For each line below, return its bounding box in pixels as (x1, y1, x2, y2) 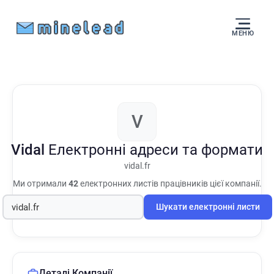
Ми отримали (12, 179, 68, 188)
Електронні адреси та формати (48, 141, 263, 158)
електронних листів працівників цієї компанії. (78, 179, 262, 188)
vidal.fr (124, 161, 150, 171)
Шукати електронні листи (155, 202, 260, 212)
